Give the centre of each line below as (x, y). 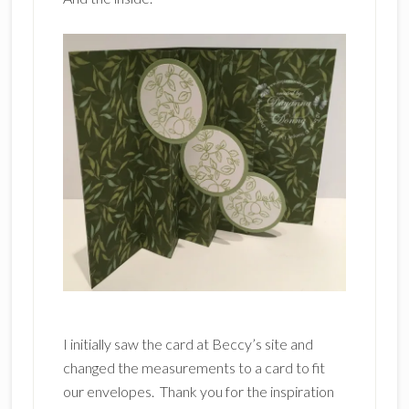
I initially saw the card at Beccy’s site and (188, 344)
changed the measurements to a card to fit (194, 368)
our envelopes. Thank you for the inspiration (198, 392)
